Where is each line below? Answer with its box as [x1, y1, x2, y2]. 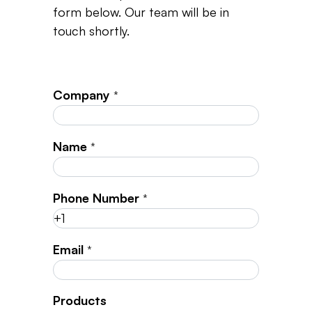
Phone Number [53, 190, 140, 205]
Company [53, 87, 111, 102]
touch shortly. [53, 23, 130, 38]
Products [53, 292, 107, 308]
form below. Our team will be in [53, 4, 230, 19]
